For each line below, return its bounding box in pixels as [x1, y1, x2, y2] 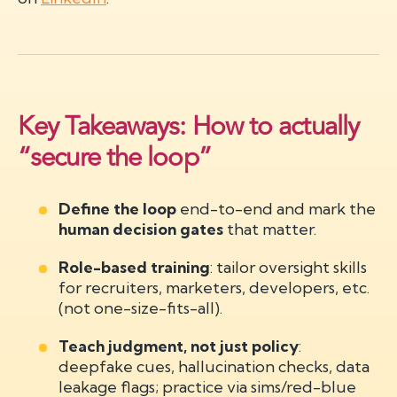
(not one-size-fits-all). [58, 298, 227, 318]
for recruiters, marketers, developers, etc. [58, 277, 370, 298]
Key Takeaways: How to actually [18, 106, 360, 147]
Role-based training [58, 257, 211, 277]
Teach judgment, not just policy [58, 336, 300, 356]
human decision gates [58, 219, 224, 239]
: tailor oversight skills [210, 257, 368, 277]
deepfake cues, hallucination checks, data [58, 356, 370, 377]
